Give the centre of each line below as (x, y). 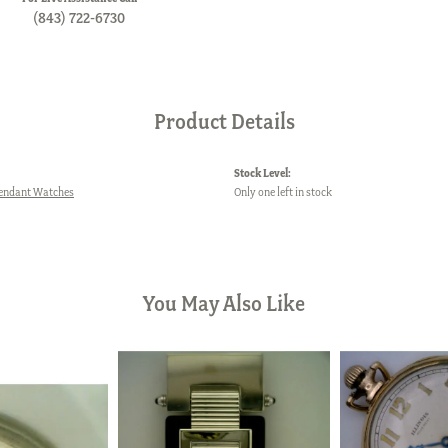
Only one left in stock (283, 191)
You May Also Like (224, 303)
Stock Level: (262, 172)
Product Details (224, 121)
